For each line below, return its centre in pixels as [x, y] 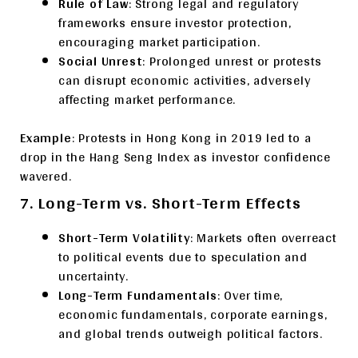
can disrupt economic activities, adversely [185, 80]
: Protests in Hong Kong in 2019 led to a [191, 138]
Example [46, 138]
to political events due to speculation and [183, 257]
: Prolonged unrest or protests [232, 61]
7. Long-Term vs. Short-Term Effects [161, 202]
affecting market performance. [147, 99]
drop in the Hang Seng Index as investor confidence [175, 157]
